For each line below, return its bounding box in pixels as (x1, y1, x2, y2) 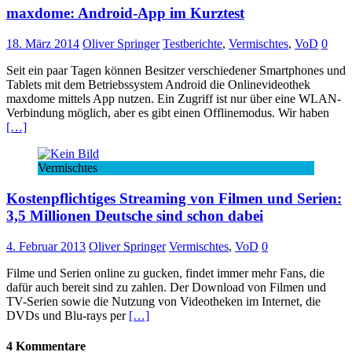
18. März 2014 (6, 37, 79, 51)
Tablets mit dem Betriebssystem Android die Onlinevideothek (6, 78, 310, 92)
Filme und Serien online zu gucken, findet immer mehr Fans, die (6, 266, 324, 280)
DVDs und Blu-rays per (6, 308, 129, 322)
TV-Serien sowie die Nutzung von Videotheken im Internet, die (6, 294, 321, 308)
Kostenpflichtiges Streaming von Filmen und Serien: (6, 189, 342, 207)
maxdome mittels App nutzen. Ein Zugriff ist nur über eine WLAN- (6, 92, 341, 106)
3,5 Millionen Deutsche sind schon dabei (6, 207, 263, 224)
